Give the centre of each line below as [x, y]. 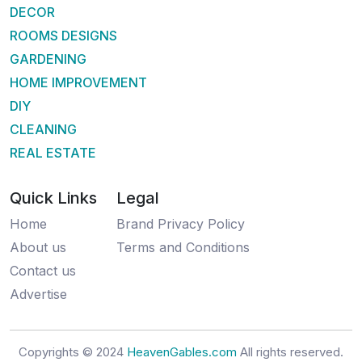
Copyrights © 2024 [73, 351]
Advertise [38, 294]
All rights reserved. [290, 351]
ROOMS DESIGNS [63, 35]
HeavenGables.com [182, 351]
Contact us [43, 270]
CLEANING [43, 129]
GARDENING [48, 59]
